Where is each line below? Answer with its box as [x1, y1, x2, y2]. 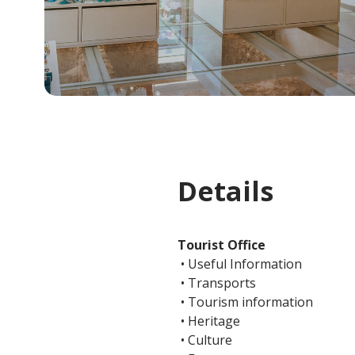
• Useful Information [177, 255, 302, 273]
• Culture [177, 331, 232, 349]
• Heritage [177, 312, 240, 330]
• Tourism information [177, 293, 313, 311]
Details [177, 173, 273, 210]
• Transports [177, 274, 256, 292]
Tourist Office [177, 236, 265, 254]
